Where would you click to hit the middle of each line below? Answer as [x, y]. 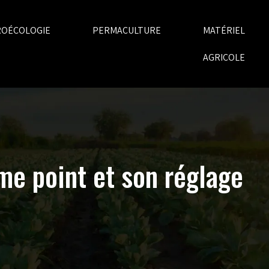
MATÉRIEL [224, 30]
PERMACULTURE [126, 30]
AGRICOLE [224, 57]
